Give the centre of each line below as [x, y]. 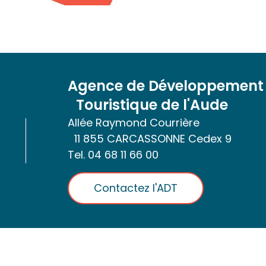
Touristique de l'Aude [148, 105]
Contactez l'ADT [136, 188]
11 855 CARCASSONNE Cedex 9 [150, 139]
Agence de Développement [166, 86]
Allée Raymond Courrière [134, 123]
